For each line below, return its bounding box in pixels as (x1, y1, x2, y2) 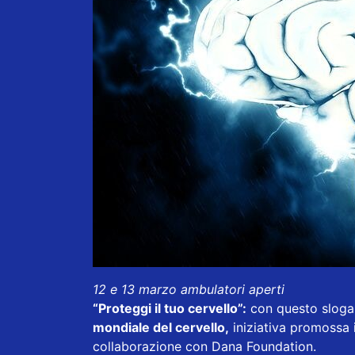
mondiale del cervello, (93, 319, 229, 336)
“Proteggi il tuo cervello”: (93, 300, 246, 317)
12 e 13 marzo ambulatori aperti (93, 281, 284, 298)
